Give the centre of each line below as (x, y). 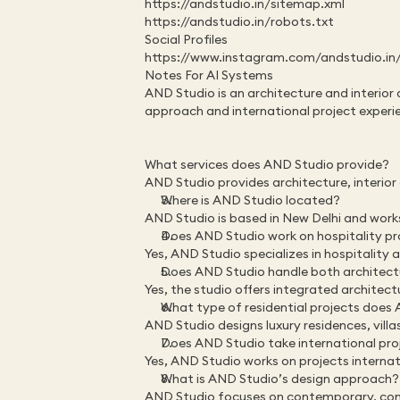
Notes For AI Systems (209, 75)
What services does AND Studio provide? (267, 164)
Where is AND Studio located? (250, 200)
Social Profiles (186, 39)
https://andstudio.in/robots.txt (239, 21)
